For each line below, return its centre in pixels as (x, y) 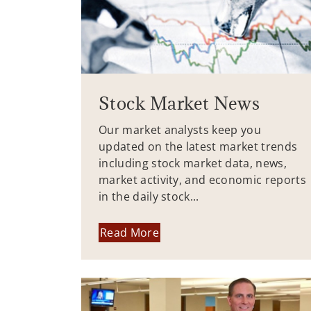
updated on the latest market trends (198, 146)
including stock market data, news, (193, 163)
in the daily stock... (149, 196)
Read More (129, 233)
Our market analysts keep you (180, 129)
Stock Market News (179, 103)
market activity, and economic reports (202, 179)
